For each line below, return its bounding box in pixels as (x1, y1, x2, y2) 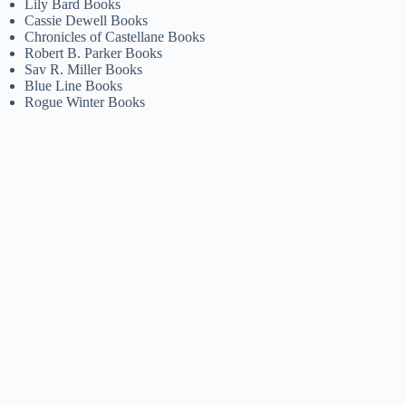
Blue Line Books (24, 77, 123, 93)
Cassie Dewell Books (24, 12, 149, 28)
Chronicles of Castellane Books (24, 28, 206, 44)
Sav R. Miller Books (24, 61, 143, 77)
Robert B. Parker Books (24, 44, 163, 61)
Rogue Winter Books (24, 93, 146, 110)
